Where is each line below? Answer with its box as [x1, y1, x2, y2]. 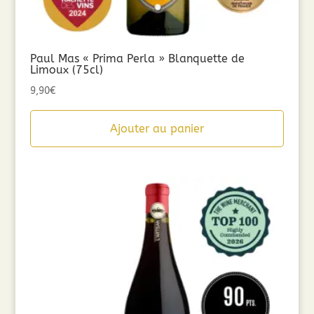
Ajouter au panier [109, 121, 204, 135]
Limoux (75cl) [29, 62, 103, 76]
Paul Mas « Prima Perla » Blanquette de [29, 51, 245, 65]
